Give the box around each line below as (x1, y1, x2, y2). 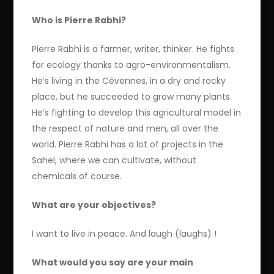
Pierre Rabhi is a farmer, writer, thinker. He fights (32, 43, 235, 56)
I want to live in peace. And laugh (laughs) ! (32, 228, 217, 240)
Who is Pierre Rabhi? (32, 14, 127, 27)
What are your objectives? (32, 199, 157, 212)
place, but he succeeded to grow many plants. (32, 91, 232, 103)
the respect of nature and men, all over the (32, 122, 219, 135)
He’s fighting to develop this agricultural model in (32, 106, 242, 119)
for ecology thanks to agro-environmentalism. (32, 59, 231, 72)
